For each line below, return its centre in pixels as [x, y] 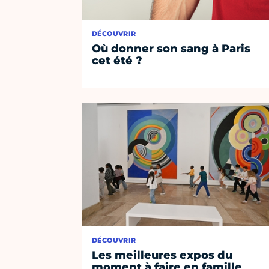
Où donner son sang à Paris [171, 49]
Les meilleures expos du [162, 255]
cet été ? [117, 61]
